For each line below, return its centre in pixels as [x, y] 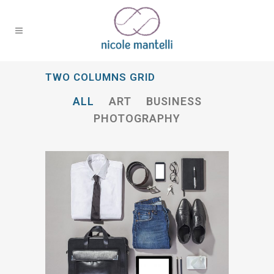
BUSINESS [174, 102]
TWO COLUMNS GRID [100, 77]
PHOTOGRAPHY [137, 118]
